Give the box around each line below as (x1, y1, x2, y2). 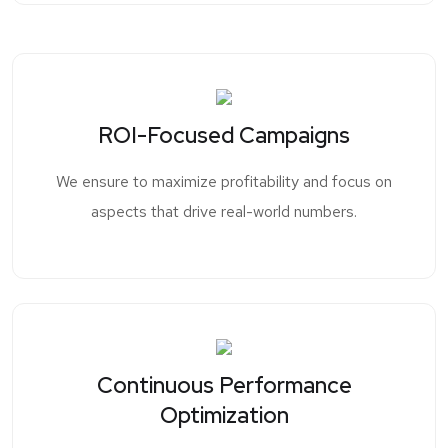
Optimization (159, 401, 289, 431)
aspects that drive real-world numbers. (91, 201, 357, 223)
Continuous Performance (96, 371, 352, 401)
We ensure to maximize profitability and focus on (56, 171, 392, 193)
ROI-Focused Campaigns (98, 121, 350, 151)
